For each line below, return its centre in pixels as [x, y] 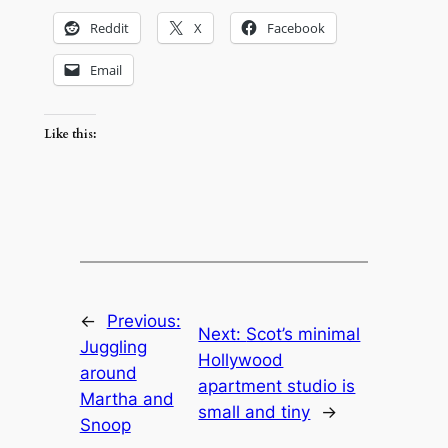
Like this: [69, 134]
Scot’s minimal [303, 333]
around [108, 372]
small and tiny [254, 411]
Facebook [295, 28]
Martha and [126, 398]
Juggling [113, 346]
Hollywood [241, 359]
